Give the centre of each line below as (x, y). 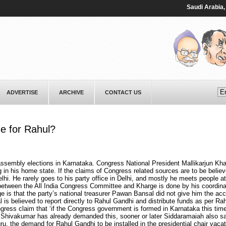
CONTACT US (123, 92)
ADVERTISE (22, 92)
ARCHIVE (71, 92)
